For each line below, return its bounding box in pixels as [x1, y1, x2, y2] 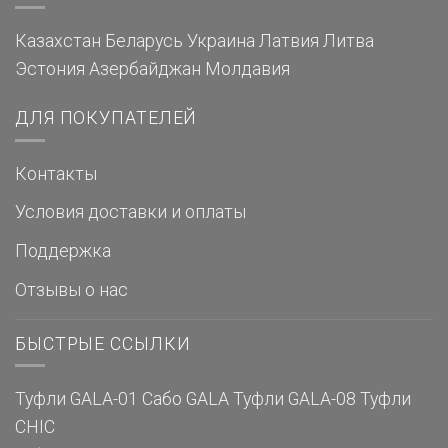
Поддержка [15, 241, 111, 262]
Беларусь [105, 30, 183, 51]
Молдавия [205, 58, 290, 79]
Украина [187, 30, 255, 51]
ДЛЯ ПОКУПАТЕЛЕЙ [15, 108, 198, 129]
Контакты [15, 163, 97, 184]
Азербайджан [89, 58, 201, 79]
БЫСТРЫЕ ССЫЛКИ [15, 333, 191, 354]
